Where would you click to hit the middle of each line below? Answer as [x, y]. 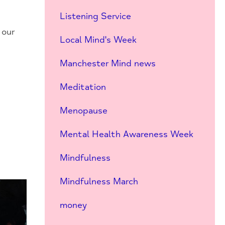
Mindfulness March [99, 181]
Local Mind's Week [98, 40]
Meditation [83, 87]
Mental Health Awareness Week [126, 134]
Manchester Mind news [107, 63]
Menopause [83, 110]
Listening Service [95, 16]
